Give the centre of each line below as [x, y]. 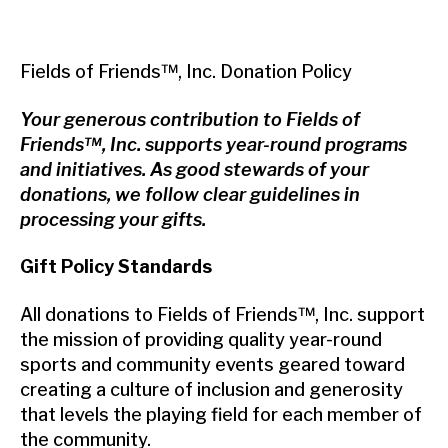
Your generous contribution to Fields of [190, 119]
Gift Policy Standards [116, 267]
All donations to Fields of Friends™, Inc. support [222, 314]
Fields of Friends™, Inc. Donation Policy [186, 72]
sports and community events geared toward [212, 364]
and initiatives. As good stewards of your [194, 169]
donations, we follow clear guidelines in [190, 194]
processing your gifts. [113, 219]
